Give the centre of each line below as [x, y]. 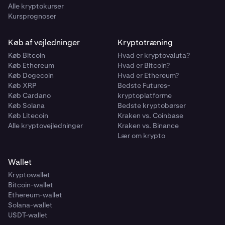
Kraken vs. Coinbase [150, 115]
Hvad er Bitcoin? [144, 65]
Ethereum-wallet [35, 195]
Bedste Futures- [144, 85]
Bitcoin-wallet [31, 185]
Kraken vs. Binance [148, 125]
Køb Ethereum [31, 65]
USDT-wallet [28, 215]
